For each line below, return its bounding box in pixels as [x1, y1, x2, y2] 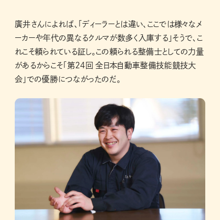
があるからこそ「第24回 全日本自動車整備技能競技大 [15, 61, 196, 69]
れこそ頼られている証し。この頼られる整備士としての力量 [15, 47, 204, 55]
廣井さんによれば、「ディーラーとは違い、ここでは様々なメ [15, 20, 202, 28]
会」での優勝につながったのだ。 [15, 75, 121, 83]
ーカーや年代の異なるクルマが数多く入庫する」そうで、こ [15, 33, 203, 42]
